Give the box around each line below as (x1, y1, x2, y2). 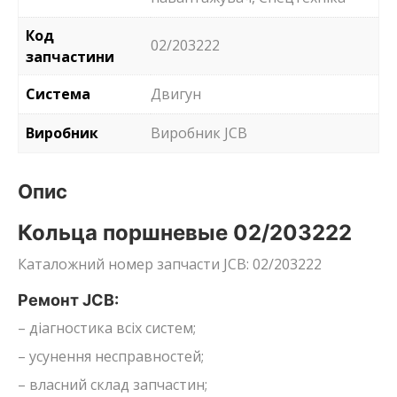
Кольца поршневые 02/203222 (18, 219, 352, 245)
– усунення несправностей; (18, 346, 204, 366)
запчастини (26, 46, 114, 66)
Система (26, 83, 90, 104)
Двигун (151, 83, 201, 104)
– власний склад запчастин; (18, 374, 207, 394)
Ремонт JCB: (18, 290, 119, 309)
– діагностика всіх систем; (18, 317, 196, 338)
